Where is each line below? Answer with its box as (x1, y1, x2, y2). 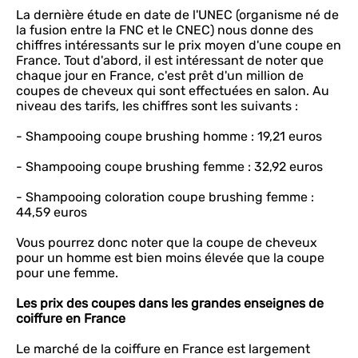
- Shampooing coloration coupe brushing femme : (16, 189, 314, 205)
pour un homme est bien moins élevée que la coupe (16, 250, 324, 265)
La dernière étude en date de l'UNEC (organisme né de (16, 7, 339, 22)
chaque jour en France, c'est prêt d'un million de (16, 68, 304, 83)
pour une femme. (16, 265, 121, 280)
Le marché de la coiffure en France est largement (16, 341, 310, 356)
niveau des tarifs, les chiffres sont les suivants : (16, 98, 298, 113)
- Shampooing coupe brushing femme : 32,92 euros (16, 159, 323, 174)
